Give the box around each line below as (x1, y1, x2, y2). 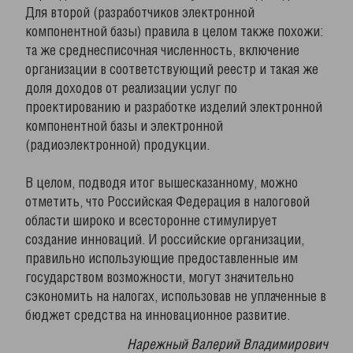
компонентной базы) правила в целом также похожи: (25, 26, 323, 39)
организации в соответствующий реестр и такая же (25, 64, 318, 76)
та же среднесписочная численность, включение (25, 45, 299, 58)
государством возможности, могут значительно (25, 272, 294, 284)
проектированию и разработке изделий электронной (25, 102, 322, 114)
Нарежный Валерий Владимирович (127, 339, 328, 351)
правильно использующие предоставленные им (25, 253, 298, 266)
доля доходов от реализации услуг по (25, 83, 237, 95)
